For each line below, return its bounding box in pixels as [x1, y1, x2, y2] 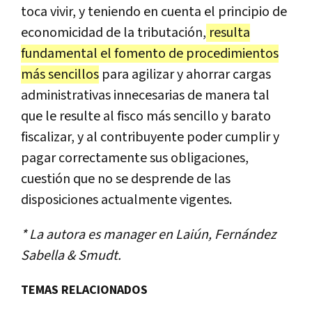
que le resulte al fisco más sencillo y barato [21, 107, 271, 125]
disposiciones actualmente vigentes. [21, 190, 232, 209]
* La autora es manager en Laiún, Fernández [21, 225, 276, 244]
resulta [206, 23, 250, 42]
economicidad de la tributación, [21, 23, 206, 42]
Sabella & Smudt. [21, 246, 121, 265]
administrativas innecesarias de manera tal [21, 86, 270, 104]
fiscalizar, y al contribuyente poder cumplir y [21, 127, 279, 146]
